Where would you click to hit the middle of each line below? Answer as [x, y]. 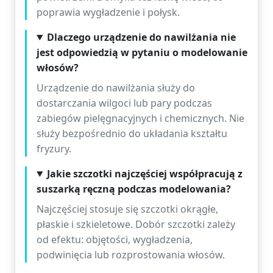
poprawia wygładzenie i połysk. [108, 12]
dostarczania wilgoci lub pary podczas [124, 103]
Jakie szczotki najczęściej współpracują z [144, 174]
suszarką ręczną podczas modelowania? [134, 189]
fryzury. [54, 149]
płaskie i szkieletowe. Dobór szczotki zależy [136, 224]
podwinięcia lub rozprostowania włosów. [131, 255]
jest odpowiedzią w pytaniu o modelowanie [142, 52]
